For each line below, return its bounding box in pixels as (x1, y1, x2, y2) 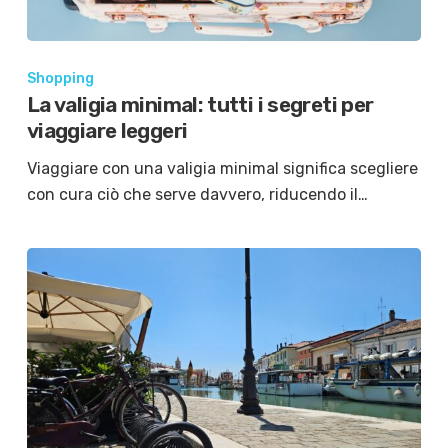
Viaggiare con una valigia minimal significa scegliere (26, 159, 418, 179)
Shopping (26, 70, 94, 88)
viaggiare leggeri (26, 118, 188, 144)
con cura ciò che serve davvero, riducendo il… (26, 185, 368, 205)
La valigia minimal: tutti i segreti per (26, 92, 374, 118)
